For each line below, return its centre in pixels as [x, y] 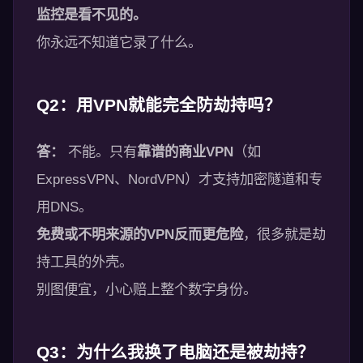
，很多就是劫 [284, 234]
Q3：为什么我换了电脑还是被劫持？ [175, 352]
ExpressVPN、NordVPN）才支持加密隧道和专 [179, 179]
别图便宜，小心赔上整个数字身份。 [147, 289]
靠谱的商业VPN [185, 152]
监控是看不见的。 [92, 15]
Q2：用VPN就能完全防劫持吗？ [159, 105]
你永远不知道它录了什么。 [119, 42]
